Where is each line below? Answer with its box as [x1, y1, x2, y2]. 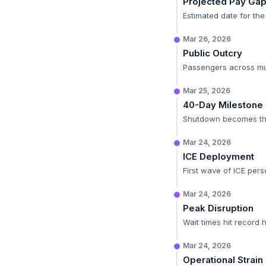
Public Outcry [183, 47, 242, 59]
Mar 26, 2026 [183, 34, 231, 43]
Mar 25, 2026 [183, 86, 230, 95]
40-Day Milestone [183, 99, 263, 110]
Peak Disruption [183, 202, 254, 214]
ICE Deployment [183, 151, 254, 162]
